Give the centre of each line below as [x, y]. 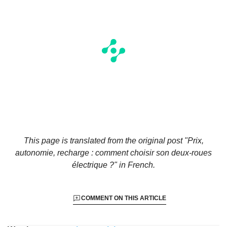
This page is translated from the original [95, 140]
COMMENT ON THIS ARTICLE [123, 198]
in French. [136, 165]
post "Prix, [185, 140]
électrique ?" [94, 165]
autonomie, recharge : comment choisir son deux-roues [113, 153]
